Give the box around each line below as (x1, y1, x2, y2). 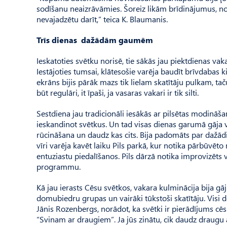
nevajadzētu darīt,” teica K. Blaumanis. (36, 13, 168, 24)
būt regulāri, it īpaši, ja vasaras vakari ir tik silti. (36, 87, 199, 98)
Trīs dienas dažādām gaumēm (36, 34, 153, 45)
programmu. (36, 161, 81, 172)
